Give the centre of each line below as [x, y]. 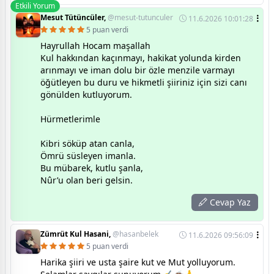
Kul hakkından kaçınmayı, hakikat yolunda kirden [141, 57]
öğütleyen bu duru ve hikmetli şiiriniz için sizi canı [144, 82]
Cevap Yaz [229, 202]
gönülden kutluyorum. [86, 94]
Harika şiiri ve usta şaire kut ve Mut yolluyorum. [138, 262]
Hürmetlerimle [70, 119]
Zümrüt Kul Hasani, [76, 234]
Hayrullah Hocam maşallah [95, 45]
